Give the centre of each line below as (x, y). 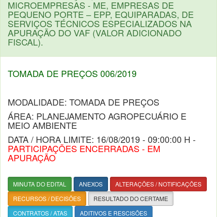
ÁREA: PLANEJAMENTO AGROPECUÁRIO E (97, 116)
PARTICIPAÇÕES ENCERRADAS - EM (84, 148)
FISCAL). (25, 42)
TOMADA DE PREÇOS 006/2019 (72, 73)
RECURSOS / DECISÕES (47, 198)
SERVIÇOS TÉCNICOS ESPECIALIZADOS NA (100, 23)
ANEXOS (91, 184)
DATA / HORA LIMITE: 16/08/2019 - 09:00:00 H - (102, 139)
